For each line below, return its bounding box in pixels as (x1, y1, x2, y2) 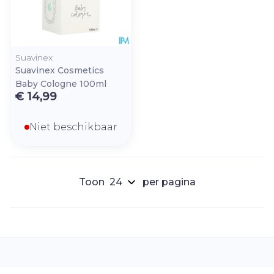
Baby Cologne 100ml (15, 78, 106, 89)
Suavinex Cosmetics (15, 65, 104, 76)
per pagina (142, 176, 196, 188)
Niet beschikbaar (29, 121, 117, 133)
